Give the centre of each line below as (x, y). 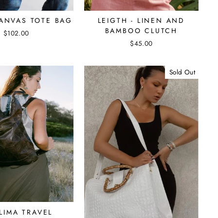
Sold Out (182, 72)
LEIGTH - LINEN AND (141, 21)
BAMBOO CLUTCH (141, 31)
